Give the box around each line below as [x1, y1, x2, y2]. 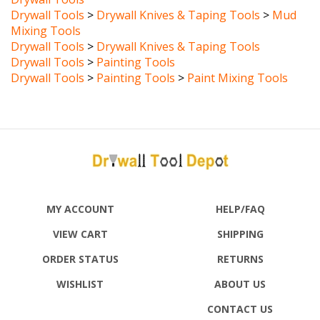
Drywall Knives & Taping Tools [96, 23, 260, 39]
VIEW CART [52, 211, 108, 226]
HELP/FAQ [215, 186, 265, 201]
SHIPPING [216, 211, 264, 226]
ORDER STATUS [41, 236, 119, 251]
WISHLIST [56, 261, 104, 276]
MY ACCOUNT [46, 186, 114, 201]
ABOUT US [214, 261, 266, 276]
